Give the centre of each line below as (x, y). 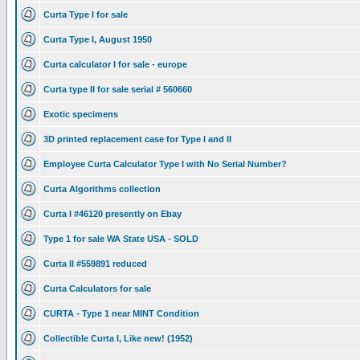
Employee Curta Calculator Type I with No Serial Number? (165, 164)
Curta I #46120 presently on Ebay (112, 214)
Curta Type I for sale (86, 14)
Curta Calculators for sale (97, 288)
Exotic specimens (81, 114)
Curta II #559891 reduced (95, 264)
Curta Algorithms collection (102, 189)
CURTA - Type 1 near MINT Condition (121, 313)
